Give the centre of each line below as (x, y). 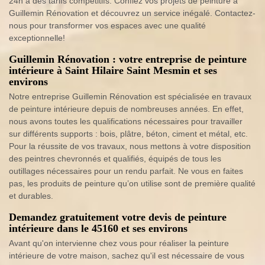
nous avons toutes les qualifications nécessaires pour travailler (126, 121)
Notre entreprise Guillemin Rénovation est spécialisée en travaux (130, 96)
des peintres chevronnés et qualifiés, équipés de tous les (115, 159)
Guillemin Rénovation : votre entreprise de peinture (128, 59)
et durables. (31, 196)
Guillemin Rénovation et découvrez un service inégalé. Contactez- (132, 13)
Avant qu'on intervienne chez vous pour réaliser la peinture (119, 243)
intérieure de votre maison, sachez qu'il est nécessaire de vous (127, 256)
